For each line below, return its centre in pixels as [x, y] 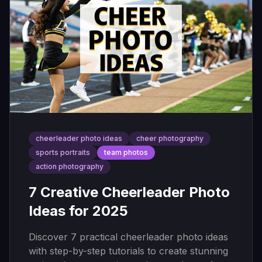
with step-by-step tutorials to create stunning [128, 251]
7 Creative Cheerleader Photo [129, 192]
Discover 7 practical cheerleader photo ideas [128, 237]
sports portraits [63, 152]
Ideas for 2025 [78, 211]
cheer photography [170, 138]
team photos [126, 152]
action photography [70, 166]
